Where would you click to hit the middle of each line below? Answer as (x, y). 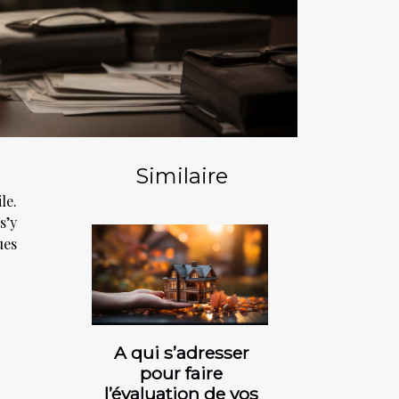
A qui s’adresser (181, 352)
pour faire (181, 373)
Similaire (181, 175)
